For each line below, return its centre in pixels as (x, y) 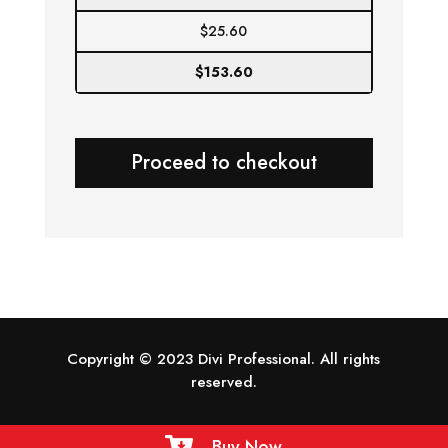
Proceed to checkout (223, 163)
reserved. (223, 382)
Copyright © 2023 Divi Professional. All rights (224, 359)
